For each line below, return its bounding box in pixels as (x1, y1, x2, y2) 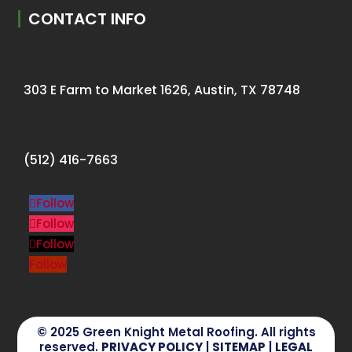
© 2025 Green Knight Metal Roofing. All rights (36, 323, 316, 340)
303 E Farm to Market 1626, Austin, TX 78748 (24, 80, 301, 99)
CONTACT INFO (28, 7, 147, 30)
